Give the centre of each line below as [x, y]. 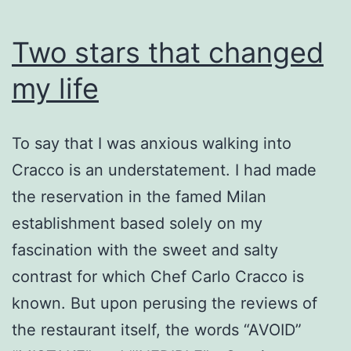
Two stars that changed [168, 52]
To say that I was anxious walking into [152, 143]
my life [55, 88]
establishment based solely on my [137, 223]
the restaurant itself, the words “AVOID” [157, 329]
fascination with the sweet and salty [145, 250]
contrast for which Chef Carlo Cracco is [158, 276]
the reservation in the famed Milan [139, 196]
